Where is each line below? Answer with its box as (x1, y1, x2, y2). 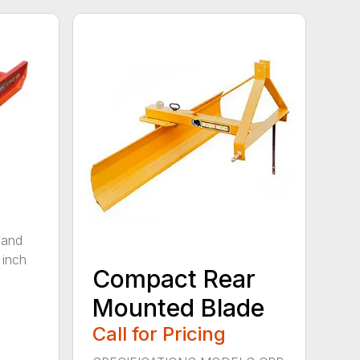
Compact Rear (92, 264, 256, 294)
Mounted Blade (92, 293, 265, 323)
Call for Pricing (92, 322, 227, 346)
